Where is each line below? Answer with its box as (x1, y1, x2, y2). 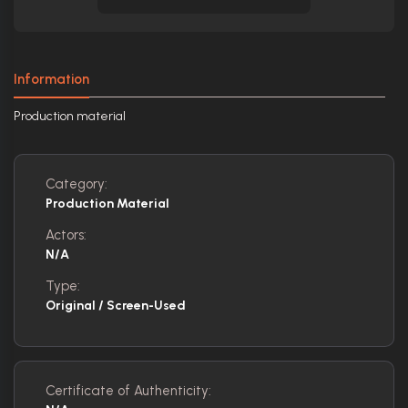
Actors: (46, 227, 87, 244)
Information (14, 71, 89, 88)
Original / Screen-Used (46, 298, 186, 314)
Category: (46, 176, 107, 193)
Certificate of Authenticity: (46, 382, 211, 400)
